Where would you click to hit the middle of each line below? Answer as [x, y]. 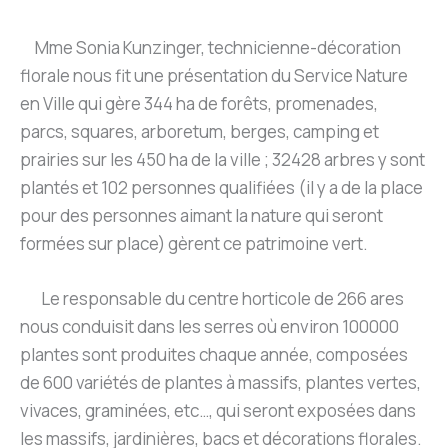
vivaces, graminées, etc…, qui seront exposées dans [218, 411]
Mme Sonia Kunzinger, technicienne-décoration [210, 47]
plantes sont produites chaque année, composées [214, 355]
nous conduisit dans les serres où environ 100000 [209, 327]
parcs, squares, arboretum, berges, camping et [199, 131]
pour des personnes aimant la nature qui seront [201, 215]
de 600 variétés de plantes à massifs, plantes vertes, [220, 383]
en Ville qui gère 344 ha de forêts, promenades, [199, 103]
